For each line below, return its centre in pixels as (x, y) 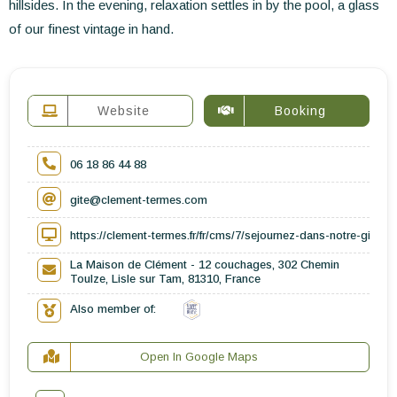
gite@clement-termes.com (139, 200)
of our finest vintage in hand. (91, 29)
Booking (300, 110)
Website (124, 110)
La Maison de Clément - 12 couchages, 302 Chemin (205, 265)
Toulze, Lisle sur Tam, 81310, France (165, 279)
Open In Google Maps (198, 357)
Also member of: (113, 309)
